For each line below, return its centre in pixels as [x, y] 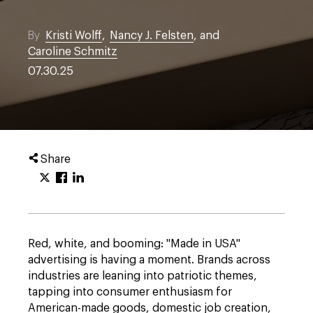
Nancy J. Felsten [152, 36]
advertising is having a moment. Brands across [149, 260]
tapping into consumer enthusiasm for [130, 292]
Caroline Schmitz [73, 52]
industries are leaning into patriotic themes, [143, 276]
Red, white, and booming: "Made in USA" [134, 244]
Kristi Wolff [74, 36]
